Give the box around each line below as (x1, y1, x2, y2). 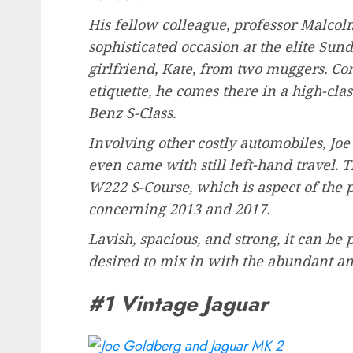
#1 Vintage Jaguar (88, 288, 268, 319)
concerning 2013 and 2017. (88, 199, 269, 219)
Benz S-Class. (88, 103, 176, 123)
